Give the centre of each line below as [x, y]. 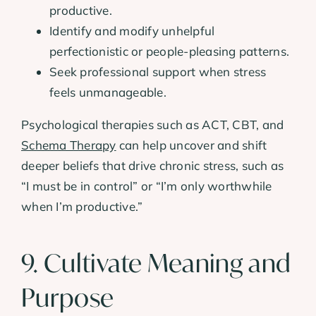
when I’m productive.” [82, 207]
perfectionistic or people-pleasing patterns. [170, 51]
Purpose [68, 298]
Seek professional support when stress [158, 72]
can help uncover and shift [192, 145]
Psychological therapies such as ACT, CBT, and [153, 125]
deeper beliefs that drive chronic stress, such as [153, 166]
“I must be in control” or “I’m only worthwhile [147, 186]
